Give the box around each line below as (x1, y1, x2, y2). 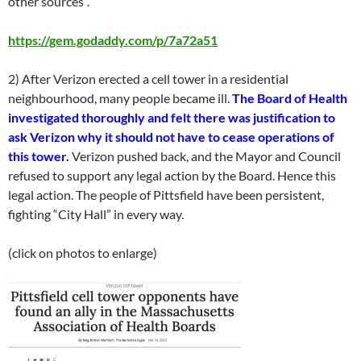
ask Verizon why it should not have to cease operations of (8, 129, 334, 144)
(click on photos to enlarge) (8, 245, 157, 260)
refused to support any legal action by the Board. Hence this (8, 168, 336, 183)
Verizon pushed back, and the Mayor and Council (72, 148, 341, 164)
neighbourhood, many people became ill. (8, 90, 232, 106)
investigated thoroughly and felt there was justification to (8, 110, 335, 125)
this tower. (8, 148, 69, 164)
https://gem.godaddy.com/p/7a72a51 (8, 32, 218, 48)
